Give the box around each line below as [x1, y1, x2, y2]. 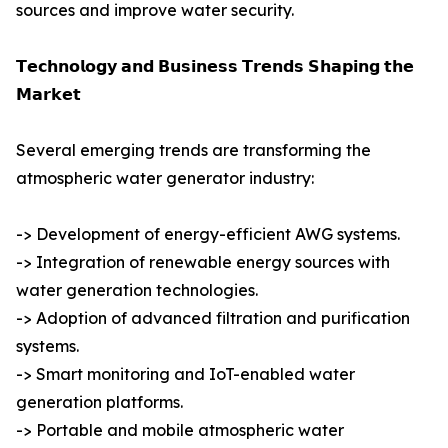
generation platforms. [16, 392, 183, 413]
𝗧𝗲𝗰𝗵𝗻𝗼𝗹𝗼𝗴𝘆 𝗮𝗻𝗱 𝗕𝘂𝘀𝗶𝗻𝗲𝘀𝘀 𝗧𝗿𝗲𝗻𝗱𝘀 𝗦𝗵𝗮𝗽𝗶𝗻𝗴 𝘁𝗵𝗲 [16, 56, 414, 77]
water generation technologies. [16, 280, 258, 301]
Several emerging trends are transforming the [16, 140, 371, 161]
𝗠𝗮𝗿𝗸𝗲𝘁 [16, 84, 81, 105]
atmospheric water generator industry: [16, 168, 314, 189]
